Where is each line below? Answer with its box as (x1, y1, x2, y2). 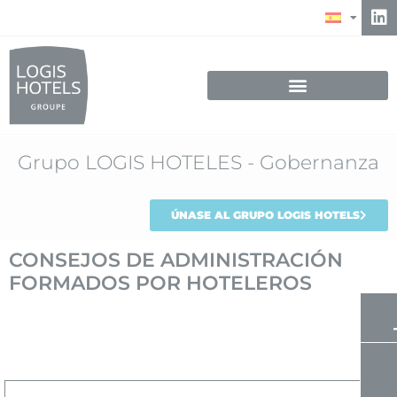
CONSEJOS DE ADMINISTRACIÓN (9, 248, 343, 272)
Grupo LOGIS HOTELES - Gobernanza (18, 151, 379, 175)
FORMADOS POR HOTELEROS (9, 271, 312, 295)
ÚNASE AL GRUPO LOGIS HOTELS (171, 208, 360, 222)
